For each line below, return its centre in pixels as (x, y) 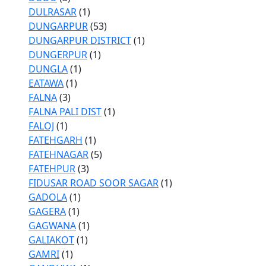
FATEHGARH (56, 140)
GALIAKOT (51, 240)
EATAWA (46, 83)
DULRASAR (53, 12)
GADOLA (48, 197)
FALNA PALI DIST (65, 112)
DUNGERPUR (58, 55)
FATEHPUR (52, 169)
